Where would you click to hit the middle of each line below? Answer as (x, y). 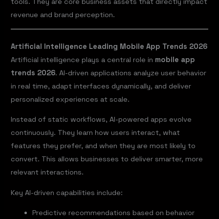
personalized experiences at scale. (70, 99)
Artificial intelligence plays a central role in (83, 59)
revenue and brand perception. (63, 15)
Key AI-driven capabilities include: (67, 192)
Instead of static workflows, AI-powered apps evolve (101, 120)
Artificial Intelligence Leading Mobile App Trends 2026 (109, 46)
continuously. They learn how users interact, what (96, 133)
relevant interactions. (47, 172)
